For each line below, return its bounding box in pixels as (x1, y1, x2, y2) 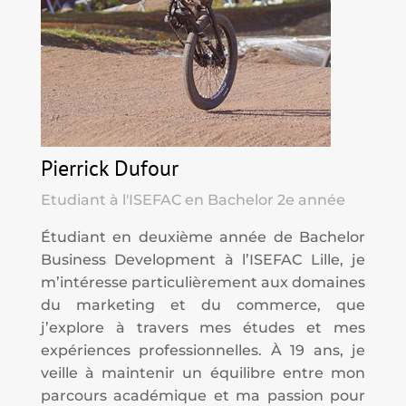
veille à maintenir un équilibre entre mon (40, 364, 366, 382)
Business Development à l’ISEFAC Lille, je (40, 251, 366, 269)
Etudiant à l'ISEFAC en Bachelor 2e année (40, 191, 345, 209)
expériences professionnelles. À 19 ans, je (40, 342, 366, 360)
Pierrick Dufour (40, 154, 179, 183)
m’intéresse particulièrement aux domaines (40, 274, 366, 292)
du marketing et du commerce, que (40, 296, 366, 314)
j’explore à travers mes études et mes (40, 319, 366, 337)
